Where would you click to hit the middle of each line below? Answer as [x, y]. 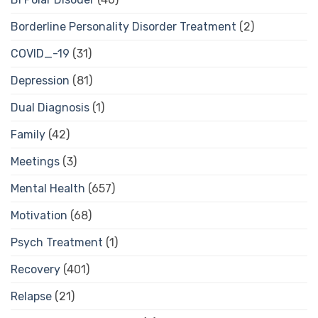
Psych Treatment [57, 242]
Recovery [35, 269]
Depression [40, 80]
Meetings [35, 161]
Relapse [31, 296]
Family [28, 134]
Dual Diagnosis [50, 107]
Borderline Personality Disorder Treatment [124, 26]
